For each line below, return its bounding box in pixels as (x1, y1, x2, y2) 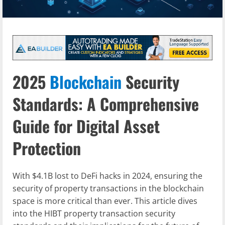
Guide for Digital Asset (13, 114, 160, 138)
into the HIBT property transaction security (13, 208, 175, 219)
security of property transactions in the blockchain (13, 183, 204, 194)
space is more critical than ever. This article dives (13, 195, 197, 207)
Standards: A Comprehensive (13, 91, 199, 116)
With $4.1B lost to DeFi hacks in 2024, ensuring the (13, 170, 202, 182)
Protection (13, 136, 81, 160)
